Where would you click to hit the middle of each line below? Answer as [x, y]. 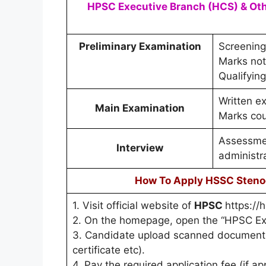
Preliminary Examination [140, 46]
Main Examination [140, 108]
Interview [140, 148]
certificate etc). [108, 250]
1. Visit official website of [133, 205]
